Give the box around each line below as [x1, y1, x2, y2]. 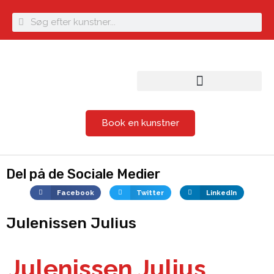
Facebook [57, 188, 95, 197]
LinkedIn [206, 188, 237, 197]
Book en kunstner [101, 117, 179, 128]
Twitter [136, 188, 165, 197]
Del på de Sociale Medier [6, 166, 160, 182]
